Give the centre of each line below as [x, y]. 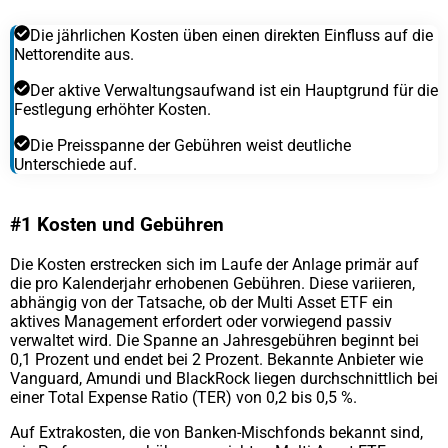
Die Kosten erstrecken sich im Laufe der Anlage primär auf [214, 264]
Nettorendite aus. [74, 54]
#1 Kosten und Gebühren [117, 224]
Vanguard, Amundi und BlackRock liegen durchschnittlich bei [224, 378]
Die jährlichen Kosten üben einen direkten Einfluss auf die [231, 35]
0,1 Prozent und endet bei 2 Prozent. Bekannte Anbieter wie [216, 359]
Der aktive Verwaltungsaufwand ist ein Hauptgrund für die [234, 90]
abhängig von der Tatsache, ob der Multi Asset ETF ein [201, 302]
